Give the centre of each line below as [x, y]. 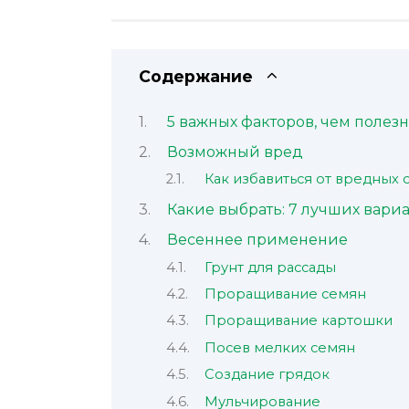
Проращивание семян [285, 294]
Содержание [196, 77]
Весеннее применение [257, 240]
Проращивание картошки [298, 321]
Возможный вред [235, 152]
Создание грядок [267, 375]
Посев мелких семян [279, 347]
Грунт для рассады [270, 267]
